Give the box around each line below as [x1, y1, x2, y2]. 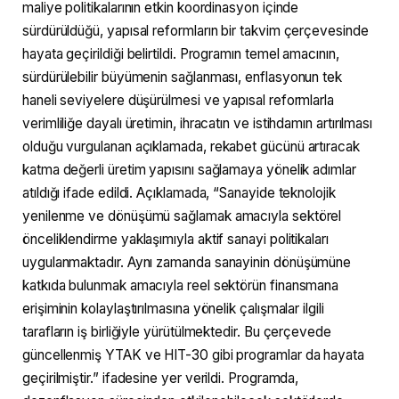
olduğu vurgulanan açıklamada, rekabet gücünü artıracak [22, 138, 360, 156]
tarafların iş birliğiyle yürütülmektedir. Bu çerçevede [22, 323, 331, 341]
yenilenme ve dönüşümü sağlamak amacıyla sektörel [22, 208, 342, 225]
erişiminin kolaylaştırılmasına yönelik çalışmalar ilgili [22, 300, 324, 318]
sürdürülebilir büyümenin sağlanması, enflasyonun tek [22, 69, 343, 86]
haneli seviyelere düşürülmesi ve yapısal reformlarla [22, 92, 335, 110]
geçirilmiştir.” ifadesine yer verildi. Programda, [22, 370, 299, 387]
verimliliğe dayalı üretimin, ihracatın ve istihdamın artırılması [22, 115, 373, 133]
